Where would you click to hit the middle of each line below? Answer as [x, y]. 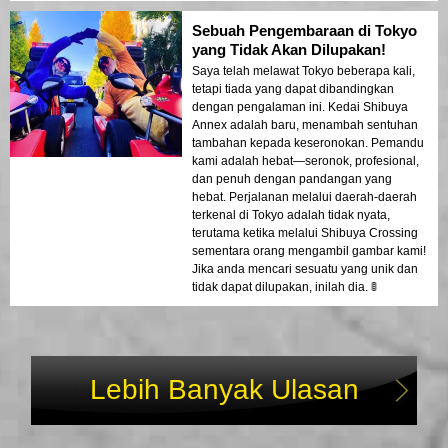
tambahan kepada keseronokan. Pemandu [308, 143]
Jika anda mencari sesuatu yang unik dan [305, 269]
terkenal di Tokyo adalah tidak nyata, [291, 215]
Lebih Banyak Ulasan [224, 390]
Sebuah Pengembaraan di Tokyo [304, 31]
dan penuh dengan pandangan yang [292, 179]
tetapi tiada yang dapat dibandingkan [293, 89]
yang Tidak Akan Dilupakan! [289, 50]
